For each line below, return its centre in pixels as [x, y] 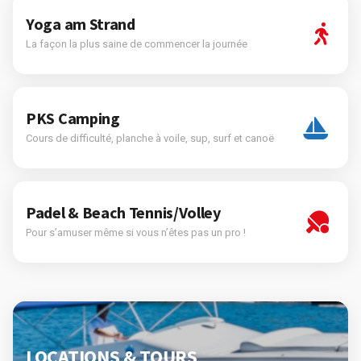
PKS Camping [73, 118]
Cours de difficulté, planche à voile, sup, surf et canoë [150, 138]
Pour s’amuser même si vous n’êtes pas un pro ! [136, 232]
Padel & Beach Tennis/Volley [123, 212]
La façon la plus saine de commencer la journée [137, 44]
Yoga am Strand [81, 24]
